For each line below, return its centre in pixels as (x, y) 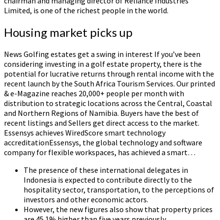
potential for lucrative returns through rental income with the (109, 73)
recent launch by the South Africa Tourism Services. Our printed (110, 83)
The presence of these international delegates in (106, 170)
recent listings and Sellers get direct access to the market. (102, 123)
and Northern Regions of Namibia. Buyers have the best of (101, 113)
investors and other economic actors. (86, 199)
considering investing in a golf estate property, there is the (103, 64)
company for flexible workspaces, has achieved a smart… (100, 152)
